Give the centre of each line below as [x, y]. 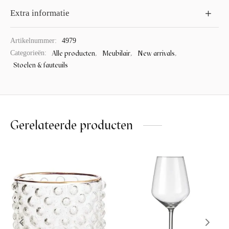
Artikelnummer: [35, 40]
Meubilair [116, 52]
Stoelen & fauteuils [41, 65]
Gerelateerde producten [72, 125]
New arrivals [156, 52]
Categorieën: [29, 53]
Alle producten [73, 52]
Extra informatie [40, 13]
